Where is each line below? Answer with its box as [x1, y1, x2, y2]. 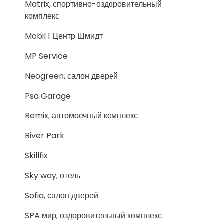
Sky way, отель [25, 170, 80, 181]
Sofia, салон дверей [25, 190, 98, 201]
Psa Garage [25, 90, 71, 102]
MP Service [25, 50, 68, 62]
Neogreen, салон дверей [25, 70, 118, 82]
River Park [25, 130, 64, 141]
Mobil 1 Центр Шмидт [25, 30, 103, 42]
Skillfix [25, 150, 48, 161]
